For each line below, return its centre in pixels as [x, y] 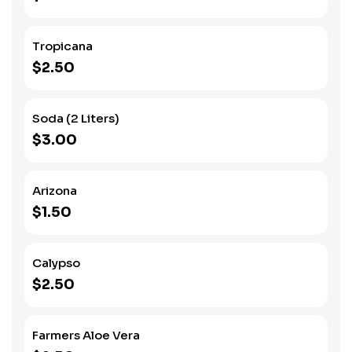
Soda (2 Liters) [76, 118]
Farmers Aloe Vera [86, 335]
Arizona [55, 191]
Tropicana [62, 46]
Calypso [56, 263]
